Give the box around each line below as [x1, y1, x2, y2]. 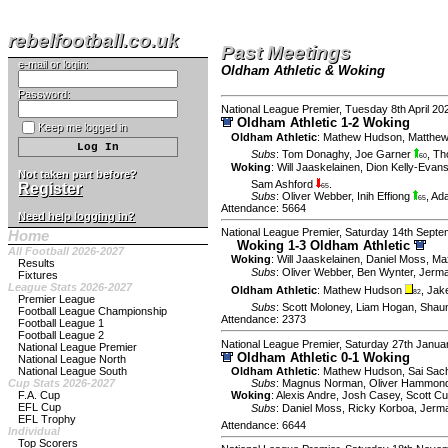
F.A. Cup [18, 388, 60, 401]
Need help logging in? [18, 209, 135, 222]
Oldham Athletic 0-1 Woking [233, 349, 414, 365]
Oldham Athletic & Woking [221, 64, 385, 78]
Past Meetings [221, 42, 351, 63]
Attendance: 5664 [221, 201, 306, 214]
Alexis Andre [276, 388, 336, 401]
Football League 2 [18, 328, 104, 341]
